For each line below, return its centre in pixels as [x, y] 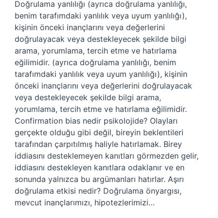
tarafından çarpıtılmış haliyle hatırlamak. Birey [98, 144]
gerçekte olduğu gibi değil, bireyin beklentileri [99, 132]
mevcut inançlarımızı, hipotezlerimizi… [85, 202]
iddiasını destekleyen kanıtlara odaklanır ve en [100, 167]
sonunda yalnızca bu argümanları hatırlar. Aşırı [99, 179]
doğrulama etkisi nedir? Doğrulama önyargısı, [98, 191]
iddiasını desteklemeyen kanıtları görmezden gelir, [107, 156]
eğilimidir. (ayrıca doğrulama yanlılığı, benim [95, 62]
